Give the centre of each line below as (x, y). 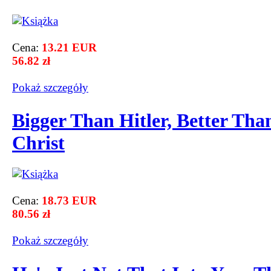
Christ (38, 143)
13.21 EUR (69, 47)
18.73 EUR (69, 200)
